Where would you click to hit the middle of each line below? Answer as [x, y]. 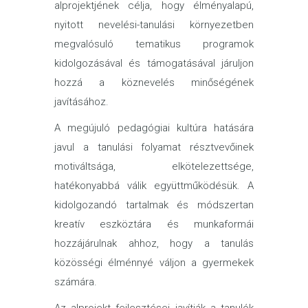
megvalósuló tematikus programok [154, 44]
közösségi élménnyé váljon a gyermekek [154, 263]
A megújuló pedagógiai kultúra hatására [154, 128]
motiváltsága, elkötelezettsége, [154, 166]
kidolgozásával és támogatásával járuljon [154, 63]
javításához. [81, 102]
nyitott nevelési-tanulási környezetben [154, 25]
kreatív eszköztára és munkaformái [154, 224]
